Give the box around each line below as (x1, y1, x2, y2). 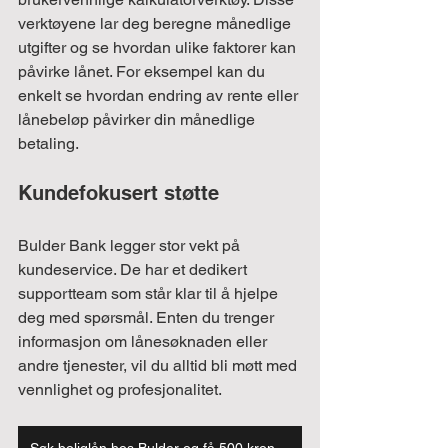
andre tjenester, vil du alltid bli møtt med (18, 355, 301, 375)
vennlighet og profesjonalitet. (18, 379, 222, 399)
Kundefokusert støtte (18, 180, 219, 205)
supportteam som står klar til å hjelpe (18, 283, 282, 303)
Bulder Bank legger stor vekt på (18, 235, 244, 255)
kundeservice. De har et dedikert (18, 259, 251, 279)
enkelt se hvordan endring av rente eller (18, 85, 302, 105)
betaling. (18, 133, 79, 153)
